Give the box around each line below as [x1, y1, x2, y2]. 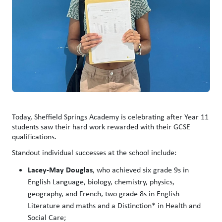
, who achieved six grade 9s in [93, 164, 189, 175]
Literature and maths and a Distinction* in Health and [28, 200, 201, 211]
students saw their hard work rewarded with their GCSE [12, 121, 190, 132]
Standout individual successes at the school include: [12, 147, 176, 158]
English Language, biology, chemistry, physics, [28, 176, 174, 187]
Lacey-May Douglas [28, 164, 93, 175]
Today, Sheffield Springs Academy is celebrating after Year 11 [12, 111, 209, 122]
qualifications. [12, 131, 56, 142]
